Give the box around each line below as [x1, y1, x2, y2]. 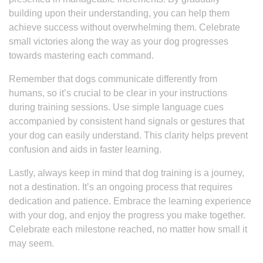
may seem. [9, 238, 54, 248]
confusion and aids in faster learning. [9, 144, 161, 154]
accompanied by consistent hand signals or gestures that [9, 116, 244, 126]
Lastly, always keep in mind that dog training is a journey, [9, 168, 244, 178]
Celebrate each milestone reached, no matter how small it [9, 224, 247, 234]
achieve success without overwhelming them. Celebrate [9, 22, 240, 32]
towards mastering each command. [9, 50, 154, 60]
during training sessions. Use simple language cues [9, 102, 224, 112]
